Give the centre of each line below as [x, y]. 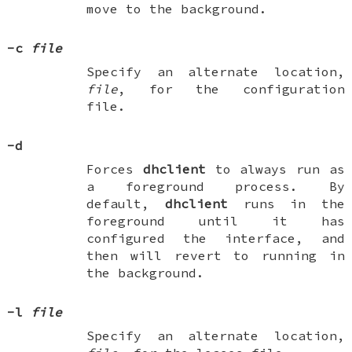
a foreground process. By [216, 186]
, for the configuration [231, 88]
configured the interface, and [216, 238]
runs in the [286, 203]
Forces [115, 169]
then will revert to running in [216, 255]
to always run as [275, 169]
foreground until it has [216, 220]
